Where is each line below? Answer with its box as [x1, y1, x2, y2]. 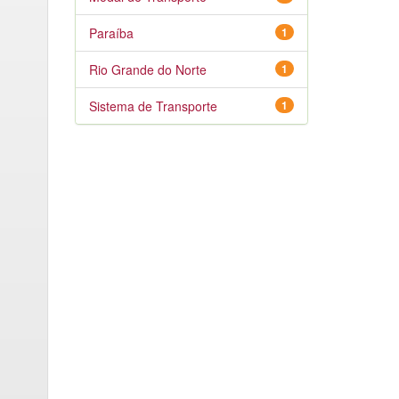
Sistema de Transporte [88, 97, 217, 115]
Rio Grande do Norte [88, 61, 207, 78]
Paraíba [88, 24, 134, 42]
